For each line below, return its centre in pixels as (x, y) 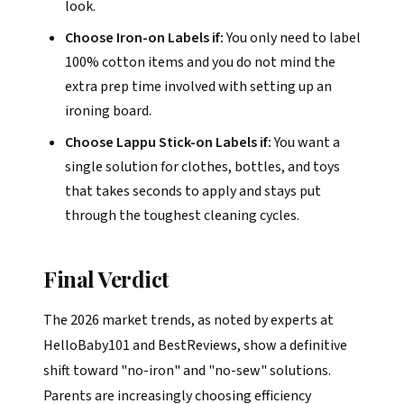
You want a (306, 142)
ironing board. (108, 111)
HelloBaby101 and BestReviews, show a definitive (195, 345)
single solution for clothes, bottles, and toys (202, 167)
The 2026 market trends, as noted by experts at (188, 320)
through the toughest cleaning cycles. (182, 216)
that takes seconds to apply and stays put (193, 191)
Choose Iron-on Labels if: (144, 38)
